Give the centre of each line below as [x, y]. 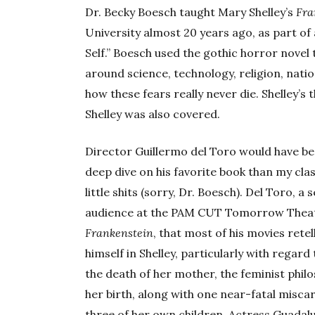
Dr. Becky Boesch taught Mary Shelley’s [191, 12]
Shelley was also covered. [153, 114]
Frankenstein [120, 233]
